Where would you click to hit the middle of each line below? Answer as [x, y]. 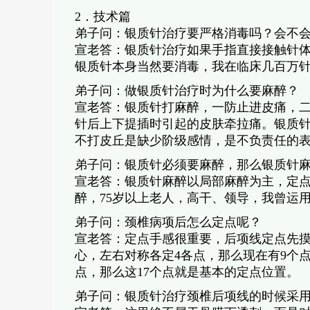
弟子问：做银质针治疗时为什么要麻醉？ [186, 91]
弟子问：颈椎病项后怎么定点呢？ [168, 222]
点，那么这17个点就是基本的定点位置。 [186, 272]
